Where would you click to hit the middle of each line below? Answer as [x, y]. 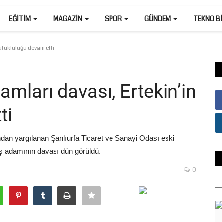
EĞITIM [21, 19]
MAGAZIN [68, 19]
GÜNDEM [158, 19]
